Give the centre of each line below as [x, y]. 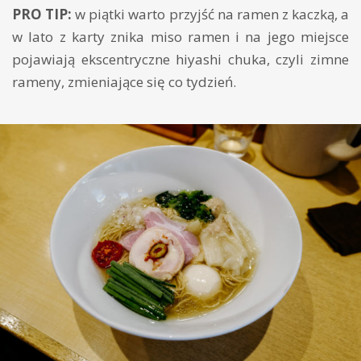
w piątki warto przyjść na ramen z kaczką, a [211, 14]
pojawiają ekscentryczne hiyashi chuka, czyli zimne [180, 59]
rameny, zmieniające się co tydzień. [124, 81]
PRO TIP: [42, 14]
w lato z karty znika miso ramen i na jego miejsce [180, 36]
